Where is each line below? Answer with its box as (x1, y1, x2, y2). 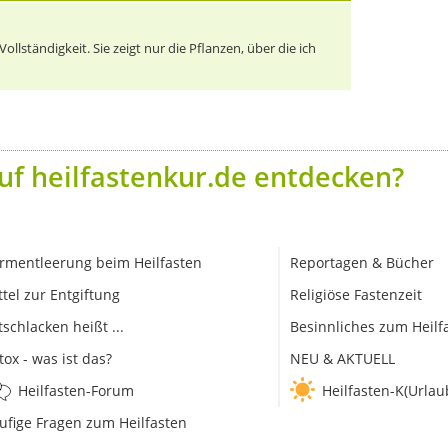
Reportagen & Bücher (289, 253, 434, 273)
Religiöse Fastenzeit (289, 285, 422, 305)
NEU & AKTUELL (289, 349, 395, 369)
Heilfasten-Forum (17, 381, 134, 401)
